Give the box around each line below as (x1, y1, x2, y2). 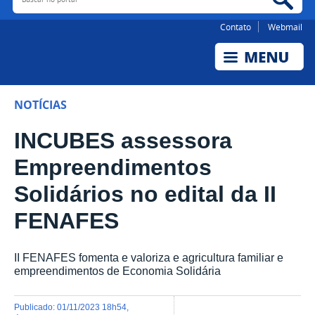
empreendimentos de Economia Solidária (14, 264, 221, 278)
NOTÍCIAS (14, 97, 67, 113)
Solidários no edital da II (14, 181, 276, 207)
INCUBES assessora (14, 128, 232, 154)
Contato (220, 21, 252, 33)
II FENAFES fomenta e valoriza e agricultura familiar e (14, 251, 283, 264)
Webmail (268, 21, 303, 33)
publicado (20, 302, 53, 311)
